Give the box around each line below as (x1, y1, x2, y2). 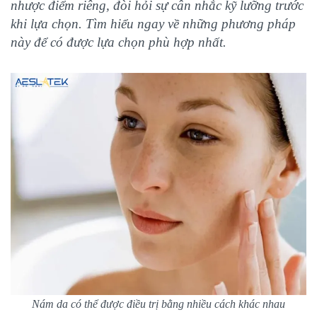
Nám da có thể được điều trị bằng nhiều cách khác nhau (32, 297, 285, 310)
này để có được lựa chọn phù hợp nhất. (11, 35, 226, 50)
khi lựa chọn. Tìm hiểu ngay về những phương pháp (11, 16, 296, 31)
